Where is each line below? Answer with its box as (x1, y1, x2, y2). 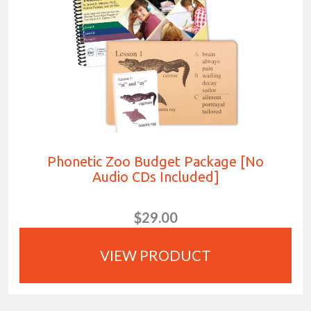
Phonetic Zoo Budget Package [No (47, 153, 264, 170)
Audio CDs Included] (92, 169, 219, 185)
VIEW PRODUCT (100, 247, 211, 264)
